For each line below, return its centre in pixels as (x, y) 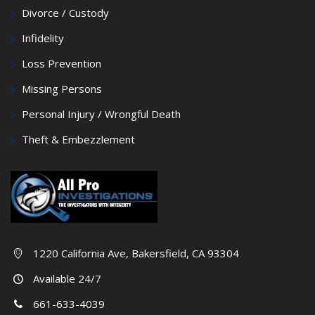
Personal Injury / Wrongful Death (101, 114)
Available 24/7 (67, 279)
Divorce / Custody (65, 12)
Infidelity (43, 38)
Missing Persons (62, 88)
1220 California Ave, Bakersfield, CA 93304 (136, 253)
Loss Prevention (62, 63)
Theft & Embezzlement (78, 139)
